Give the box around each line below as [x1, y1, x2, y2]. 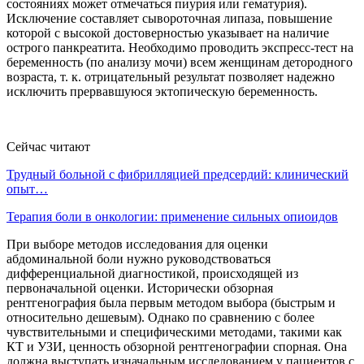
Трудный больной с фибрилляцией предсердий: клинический [6, 167, 349, 182]
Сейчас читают [6, 140, 90, 154]
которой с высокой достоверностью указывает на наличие [6, 26, 329, 41]
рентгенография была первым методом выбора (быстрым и [6, 296, 336, 310]
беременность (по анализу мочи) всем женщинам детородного [6, 55, 353, 70]
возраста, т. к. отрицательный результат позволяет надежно [6, 70, 335, 84]
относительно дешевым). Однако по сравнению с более [6, 310, 314, 325]
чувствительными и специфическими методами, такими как [6, 325, 342, 340]
